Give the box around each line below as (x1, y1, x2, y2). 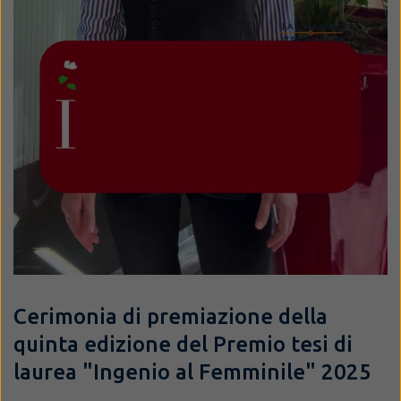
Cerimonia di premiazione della (13, 303, 328, 328)
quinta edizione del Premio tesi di (13, 331, 353, 356)
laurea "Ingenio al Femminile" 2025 (13, 359, 371, 384)
